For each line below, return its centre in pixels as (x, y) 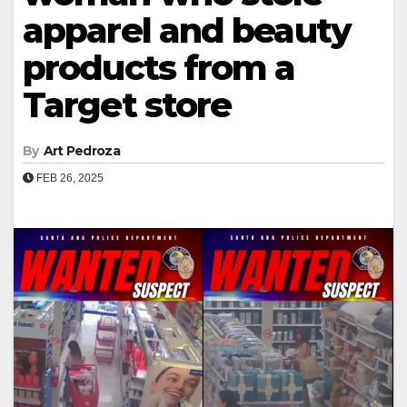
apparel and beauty (187, 30)
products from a (159, 67)
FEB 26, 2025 (69, 178)
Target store (127, 104)
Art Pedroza (81, 150)
